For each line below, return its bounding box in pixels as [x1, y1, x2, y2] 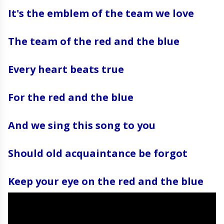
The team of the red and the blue [8, 34, 179, 48]
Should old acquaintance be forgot [8, 146, 187, 160]
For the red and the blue [8, 90, 133, 104]
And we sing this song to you [8, 118, 155, 132]
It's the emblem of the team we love [8, 6, 194, 20]
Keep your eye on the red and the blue [8, 174, 203, 188]
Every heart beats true [8, 62, 126, 76]
